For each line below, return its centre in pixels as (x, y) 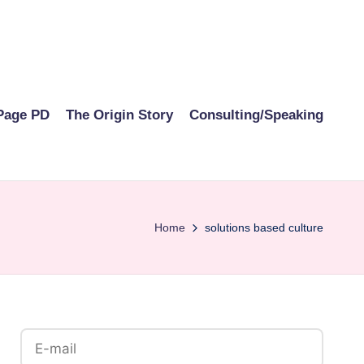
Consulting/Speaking (256, 115)
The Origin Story (119, 115)
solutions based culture (264, 227)
